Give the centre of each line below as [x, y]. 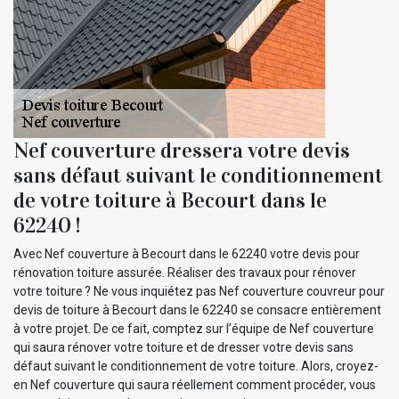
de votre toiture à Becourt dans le [170, 200]
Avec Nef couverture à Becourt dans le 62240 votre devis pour [187, 253]
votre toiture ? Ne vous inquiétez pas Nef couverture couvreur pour [199, 291]
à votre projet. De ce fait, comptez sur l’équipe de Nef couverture [194, 328]
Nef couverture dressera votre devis [182, 150]
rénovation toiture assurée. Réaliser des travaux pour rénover [185, 272]
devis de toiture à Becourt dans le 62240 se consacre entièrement [197, 309]
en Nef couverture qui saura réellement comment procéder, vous [195, 384]
